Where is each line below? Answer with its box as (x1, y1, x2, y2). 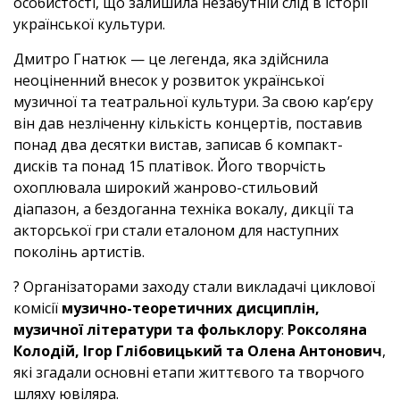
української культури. (13, 14, 165, 34)
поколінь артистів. (13, 242, 145, 262)
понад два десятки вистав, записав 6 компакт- (13, 135, 343, 154)
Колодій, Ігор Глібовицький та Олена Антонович (13, 341, 382, 361)
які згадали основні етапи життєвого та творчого (13, 362, 364, 382)
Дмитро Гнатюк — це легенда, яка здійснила (13, 49, 329, 69)
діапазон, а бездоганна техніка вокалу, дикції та (13, 199, 354, 219)
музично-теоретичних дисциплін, (62, 298, 320, 318)
